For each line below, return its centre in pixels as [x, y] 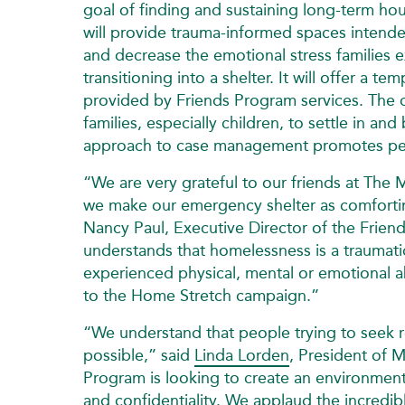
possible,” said [139, 355]
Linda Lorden [242, 355]
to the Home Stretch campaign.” [201, 295]
